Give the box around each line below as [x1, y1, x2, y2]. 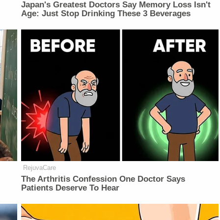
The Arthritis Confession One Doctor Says [21, 174, 186, 184]
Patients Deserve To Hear [21, 183, 120, 192]
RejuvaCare [23, 164, 56, 171]
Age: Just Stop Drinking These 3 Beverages [21, 8, 191, 18]
